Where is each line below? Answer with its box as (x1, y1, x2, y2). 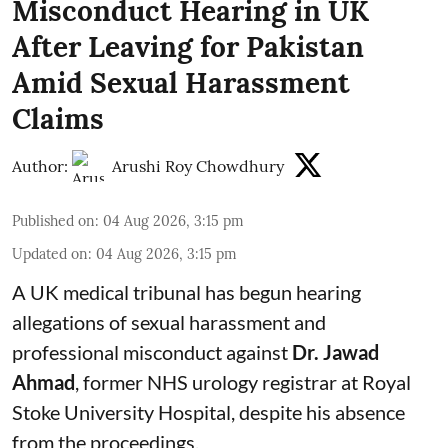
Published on (12, 212, 95, 231)
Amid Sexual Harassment (12, 65, 350, 102)
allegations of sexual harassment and (12, 310, 326, 335)
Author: (12, 156, 68, 177)
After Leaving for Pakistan (12, 29, 364, 66)
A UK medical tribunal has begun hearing (12, 280, 361, 305)
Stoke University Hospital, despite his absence (12, 400, 405, 425)
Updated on (12, 245, 88, 264)
